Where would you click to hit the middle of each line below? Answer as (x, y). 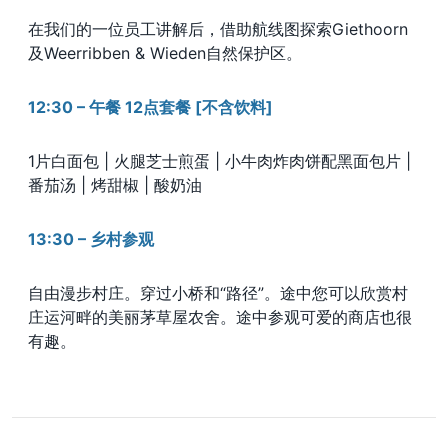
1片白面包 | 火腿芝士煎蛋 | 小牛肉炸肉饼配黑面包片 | (219, 161)
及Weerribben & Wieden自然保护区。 (165, 53)
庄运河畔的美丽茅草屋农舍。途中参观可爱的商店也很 (220, 317)
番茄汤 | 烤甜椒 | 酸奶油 (115, 185)
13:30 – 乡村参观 (91, 239)
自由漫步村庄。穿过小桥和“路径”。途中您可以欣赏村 (218, 293)
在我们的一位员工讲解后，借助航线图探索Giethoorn (218, 29)
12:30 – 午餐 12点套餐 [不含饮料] (150, 107)
